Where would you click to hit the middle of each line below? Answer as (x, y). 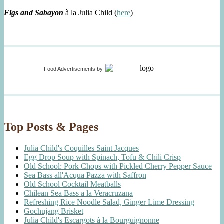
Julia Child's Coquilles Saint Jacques (81, 148)
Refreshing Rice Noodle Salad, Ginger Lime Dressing (109, 202)
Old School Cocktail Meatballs (72, 184)
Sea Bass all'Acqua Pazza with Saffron (85, 175)
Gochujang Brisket (54, 211)
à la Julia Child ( (90, 13)
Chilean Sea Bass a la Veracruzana (78, 193)
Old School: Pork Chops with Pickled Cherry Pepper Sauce (118, 166)
